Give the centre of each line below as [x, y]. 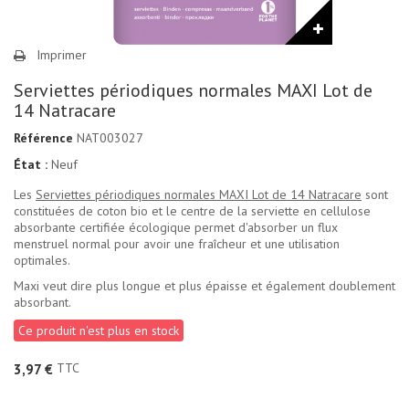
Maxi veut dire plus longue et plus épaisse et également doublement [204, 285]
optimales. [42, 260]
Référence [43, 137]
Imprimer [62, 54]
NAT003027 [110, 137]
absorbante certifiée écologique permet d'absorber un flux [176, 227]
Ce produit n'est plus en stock [99, 330]
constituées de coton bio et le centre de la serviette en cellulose [192, 210]
